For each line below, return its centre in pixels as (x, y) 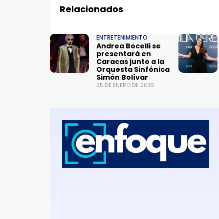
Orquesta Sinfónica (133, 70)
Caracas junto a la (130, 62)
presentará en (124, 54)
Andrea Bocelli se (129, 46)
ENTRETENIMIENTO (122, 38)
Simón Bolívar (122, 77)
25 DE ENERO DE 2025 (125, 85)
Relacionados (91, 9)
